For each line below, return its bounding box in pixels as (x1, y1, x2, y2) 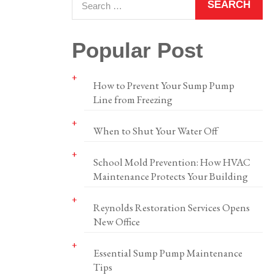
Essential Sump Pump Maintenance (93, 246, 242, 260)
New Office (93, 215, 140, 228)
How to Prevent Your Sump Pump (93, 79, 234, 92)
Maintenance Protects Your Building (93, 169, 248, 183)
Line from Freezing (93, 93, 172, 106)
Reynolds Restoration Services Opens (93, 201, 250, 214)
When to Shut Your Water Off (93, 124, 218, 137)
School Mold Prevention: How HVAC (93, 155, 250, 169)
